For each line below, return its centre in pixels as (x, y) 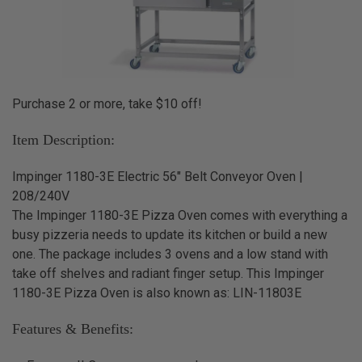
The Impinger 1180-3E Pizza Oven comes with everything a (179, 215)
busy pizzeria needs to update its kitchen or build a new (169, 234)
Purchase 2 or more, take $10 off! (107, 103)
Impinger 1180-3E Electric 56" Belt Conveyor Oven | (157, 176)
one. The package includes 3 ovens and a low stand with (170, 254)
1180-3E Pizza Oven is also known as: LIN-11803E (156, 293)
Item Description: (63, 140)
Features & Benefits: (72, 329)
